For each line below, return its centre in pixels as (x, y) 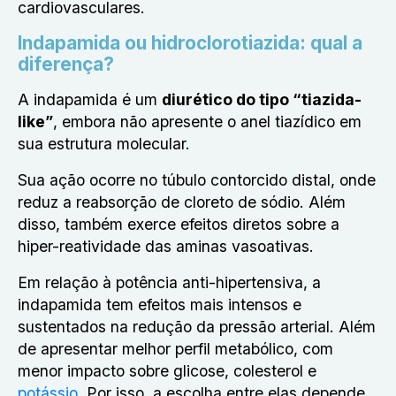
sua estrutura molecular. (106, 144)
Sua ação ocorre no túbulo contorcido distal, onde (197, 180)
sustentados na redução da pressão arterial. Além (197, 327)
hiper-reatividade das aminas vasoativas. (166, 246)
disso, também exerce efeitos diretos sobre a (179, 224)
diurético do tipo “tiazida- (262, 99)
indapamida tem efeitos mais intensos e (160, 305)
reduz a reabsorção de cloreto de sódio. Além (182, 202)
